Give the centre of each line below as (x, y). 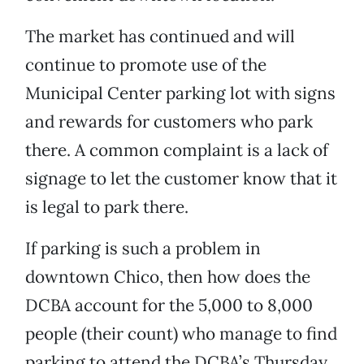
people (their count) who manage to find (181, 334)
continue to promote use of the (146, 65)
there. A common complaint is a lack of (177, 150)
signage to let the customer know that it (181, 179)
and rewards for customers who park (169, 122)
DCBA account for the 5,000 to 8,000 (169, 305)
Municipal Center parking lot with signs (180, 93)
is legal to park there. (107, 207)
